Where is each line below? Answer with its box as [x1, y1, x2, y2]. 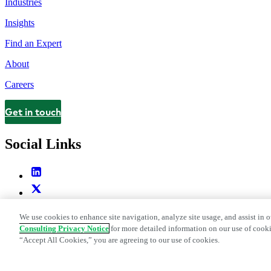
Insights [5, 17, 34, 28]
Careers [5, 79, 34, 90]
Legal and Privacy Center [5, 258, 105, 269]
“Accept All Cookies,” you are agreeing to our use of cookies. [19, 235, 220, 244]
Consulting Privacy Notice [19, 223, 109, 233]
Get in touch [5, 105, 61, 118]
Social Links [5, 135, 81, 152]
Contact [5, 111, 54, 128]
